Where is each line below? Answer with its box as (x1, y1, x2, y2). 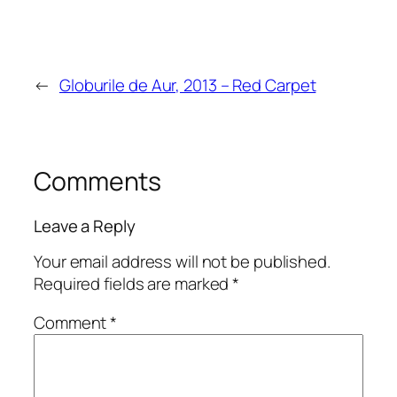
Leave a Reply (34, 214, 136, 237)
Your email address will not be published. (34, 250, 331, 274)
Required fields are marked (34, 272, 233, 296)
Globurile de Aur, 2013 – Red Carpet (58, 74, 316, 97)
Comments (34, 164, 162, 199)
